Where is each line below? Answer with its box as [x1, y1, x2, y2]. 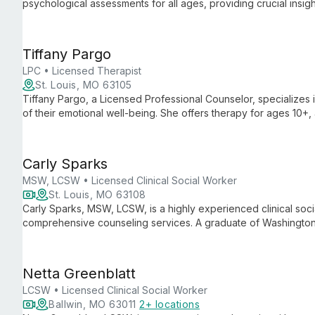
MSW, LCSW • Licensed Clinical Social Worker [22, 174, 237, 186]
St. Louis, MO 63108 [49, 188, 146, 200]
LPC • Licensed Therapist [22, 65, 141, 77]
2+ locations [139, 298, 200, 310]
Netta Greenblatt [22, 265, 136, 282]
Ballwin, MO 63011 [49, 298, 139, 310]
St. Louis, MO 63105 [35, 79, 132, 91]
